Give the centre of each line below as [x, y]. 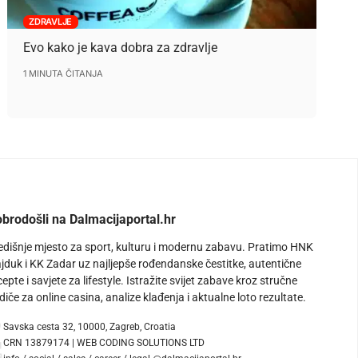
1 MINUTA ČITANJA [63, 74]
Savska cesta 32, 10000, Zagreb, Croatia [89, 327]
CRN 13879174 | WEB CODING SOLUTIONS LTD [104, 343]
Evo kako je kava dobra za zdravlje [120, 48]
